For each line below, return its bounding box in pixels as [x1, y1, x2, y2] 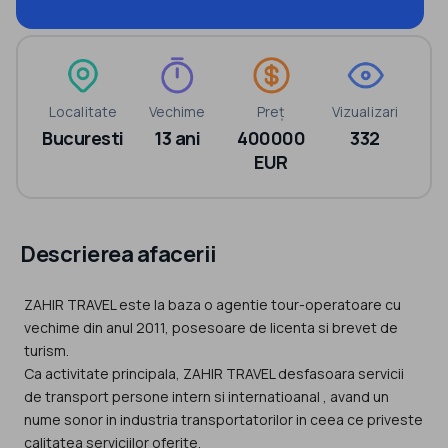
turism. [24, 341, 69, 361]
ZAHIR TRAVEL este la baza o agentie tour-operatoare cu [24, 295, 401, 315]
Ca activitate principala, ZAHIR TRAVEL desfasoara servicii [24, 364, 404, 384]
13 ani [154, 126, 200, 151]
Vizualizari [331, 102, 399, 122]
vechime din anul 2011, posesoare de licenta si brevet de [24, 318, 398, 338]
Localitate [49, 102, 117, 122]
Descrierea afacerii [20, 239, 217, 270]
